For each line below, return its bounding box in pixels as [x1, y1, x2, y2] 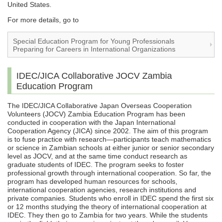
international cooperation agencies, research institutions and [7, 186, 196, 194]
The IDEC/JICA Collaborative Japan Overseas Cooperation [7, 102, 192, 110]
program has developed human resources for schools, [7, 177, 177, 186]
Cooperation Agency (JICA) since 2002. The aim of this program [7, 127, 208, 135]
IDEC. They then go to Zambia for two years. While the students [7, 211, 208, 220]
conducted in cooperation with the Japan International [7, 118, 175, 127]
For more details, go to [7, 16, 79, 24]
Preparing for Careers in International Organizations [13, 45, 175, 54]
